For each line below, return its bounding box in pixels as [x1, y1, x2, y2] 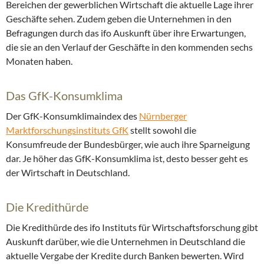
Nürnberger [139, 110, 187, 122]
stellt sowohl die [128, 124, 196, 136]
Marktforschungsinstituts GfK [6, 124, 128, 136]
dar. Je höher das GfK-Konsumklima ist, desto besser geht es [6, 153, 248, 164]
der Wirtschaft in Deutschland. [6, 167, 130, 179]
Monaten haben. [6, 55, 72, 67]
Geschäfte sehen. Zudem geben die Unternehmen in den [6, 13, 232, 25]
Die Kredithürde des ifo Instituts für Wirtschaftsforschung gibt [6, 222, 258, 233]
